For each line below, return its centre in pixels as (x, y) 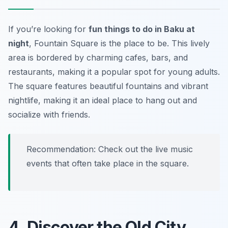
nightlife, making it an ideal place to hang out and (103, 100)
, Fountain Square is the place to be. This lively (119, 43)
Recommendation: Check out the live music (110, 149)
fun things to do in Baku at (142, 29)
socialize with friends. (49, 114)
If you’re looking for (48, 29)
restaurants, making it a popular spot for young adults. (114, 72)
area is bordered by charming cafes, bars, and (98, 57)
